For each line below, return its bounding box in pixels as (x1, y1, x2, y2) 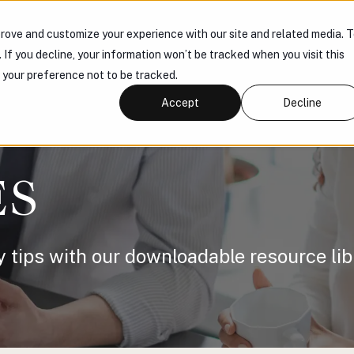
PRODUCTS (43, 28, 103, 40)
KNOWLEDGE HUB (130, 28, 222, 40)
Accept (161, 96, 200, 109)
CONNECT (249, 28, 301, 40)
